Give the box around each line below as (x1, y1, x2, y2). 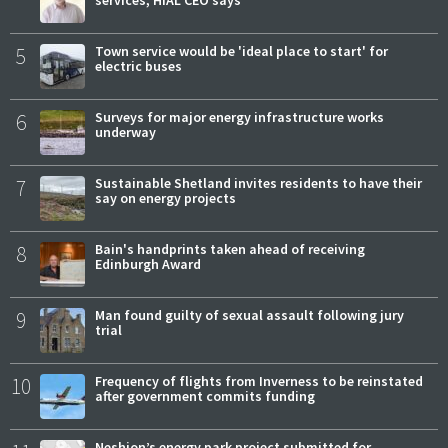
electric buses (95, 57, 182, 76)
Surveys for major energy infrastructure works (95, 108, 384, 127)
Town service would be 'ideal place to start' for (95, 42, 388, 61)
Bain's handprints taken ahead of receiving (95, 240, 365, 259)
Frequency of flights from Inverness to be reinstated (95, 372, 423, 391)
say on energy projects (95, 189, 236, 208)
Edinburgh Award (95, 255, 201, 274)
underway (95, 123, 156, 142)
